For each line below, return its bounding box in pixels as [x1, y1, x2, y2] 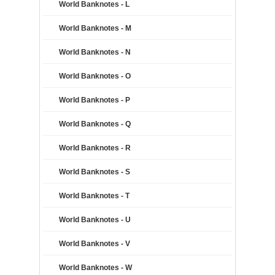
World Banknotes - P [59, 96, 130, 104]
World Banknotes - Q [59, 120, 131, 128]
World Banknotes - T [59, 192, 130, 200]
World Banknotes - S [59, 168, 130, 176]
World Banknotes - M [59, 24, 131, 33]
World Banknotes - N [59, 48, 131, 56]
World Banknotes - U [59, 215, 131, 224]
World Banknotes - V [59, 239, 130, 248]
